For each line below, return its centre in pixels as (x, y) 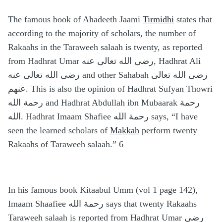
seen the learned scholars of (59, 131)
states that (193, 20)
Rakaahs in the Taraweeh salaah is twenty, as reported (105, 47)
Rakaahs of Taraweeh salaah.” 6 (66, 144)
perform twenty (168, 131)
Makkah (125, 131)
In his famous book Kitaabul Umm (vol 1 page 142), (103, 190)
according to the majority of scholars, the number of (102, 33)
